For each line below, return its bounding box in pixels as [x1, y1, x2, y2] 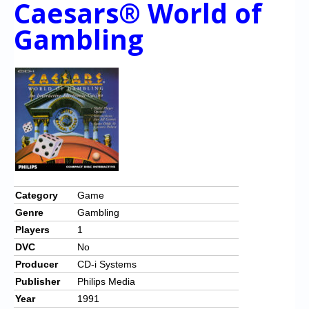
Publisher [15, 275, 60, 287]
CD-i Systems [77, 258, 137, 270]
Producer [15, 258, 58, 270]
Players [15, 223, 50, 235]
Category [15, 189, 58, 201]
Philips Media [77, 275, 135, 287]
